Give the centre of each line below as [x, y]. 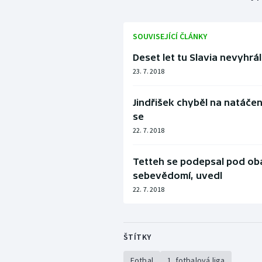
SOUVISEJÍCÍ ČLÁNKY [170, 37]
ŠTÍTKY [137, 237]
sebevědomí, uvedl [177, 176]
